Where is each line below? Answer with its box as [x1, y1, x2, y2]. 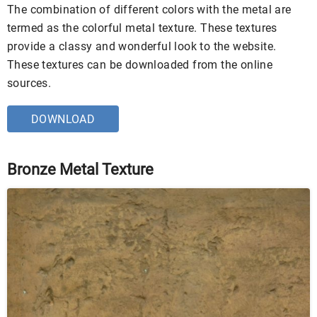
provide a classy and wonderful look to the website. [7, 40, 277, 54]
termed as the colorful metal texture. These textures [7, 21, 277, 35]
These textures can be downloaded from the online [7, 58, 273, 72]
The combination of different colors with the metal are [7, 3, 292, 17]
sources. [7, 76, 52, 91]
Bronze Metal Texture [7, 161, 154, 179]
